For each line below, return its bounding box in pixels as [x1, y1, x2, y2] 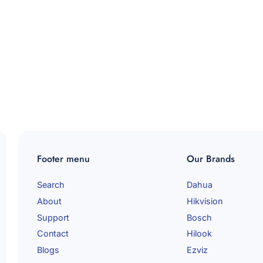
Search [37, 180, 65, 190]
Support [37, 212, 70, 222]
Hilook [186, 228, 212, 239]
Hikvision [186, 195, 222, 206]
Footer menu [37, 152, 90, 166]
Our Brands [186, 152, 235, 166]
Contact [37, 228, 69, 239]
